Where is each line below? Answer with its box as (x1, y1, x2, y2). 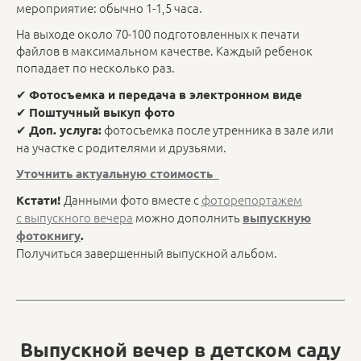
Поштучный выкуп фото (29, 103, 175, 120)
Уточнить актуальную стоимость (16, 164, 213, 181)
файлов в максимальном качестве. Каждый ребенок (16, 42, 313, 60)
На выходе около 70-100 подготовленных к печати (16, 25, 300, 43)
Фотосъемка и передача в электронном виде (29, 85, 302, 102)
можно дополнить (133, 209, 243, 226)
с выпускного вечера (16, 209, 133, 226)
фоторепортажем (201, 191, 302, 208)
